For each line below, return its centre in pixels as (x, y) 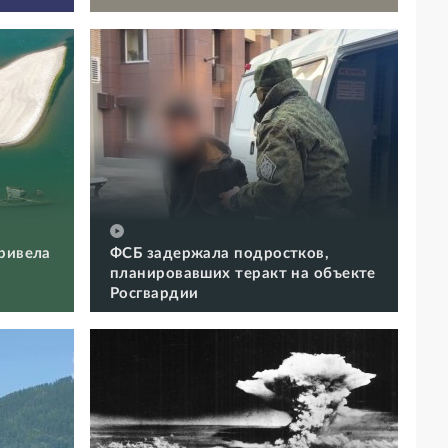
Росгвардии (154, 293)
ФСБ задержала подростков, (220, 253)
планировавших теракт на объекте (243, 273)
